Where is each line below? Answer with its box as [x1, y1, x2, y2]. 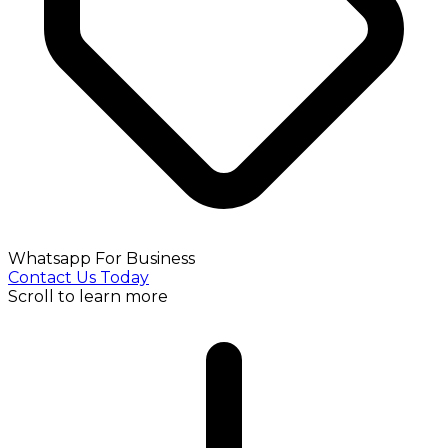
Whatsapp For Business [8, 248, 195, 268]
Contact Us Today [8, 267, 149, 287]
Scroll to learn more [8, 286, 168, 306]
